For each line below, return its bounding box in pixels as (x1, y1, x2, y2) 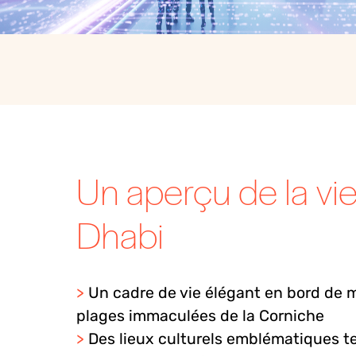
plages (76, 307, 129, 326)
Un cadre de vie (88, 284, 205, 303)
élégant (205, 284, 261, 303)
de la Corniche (216, 307, 324, 326)
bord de (283, 284, 346, 303)
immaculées (129, 307, 216, 326)
